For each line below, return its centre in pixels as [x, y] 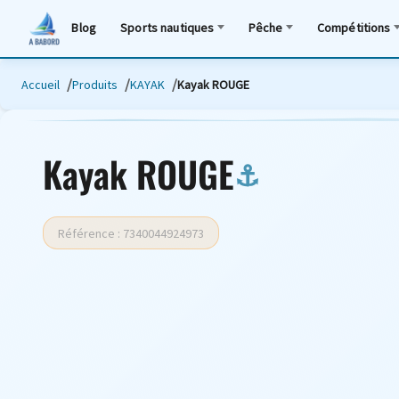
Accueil [41, 84]
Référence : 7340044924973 [131, 233]
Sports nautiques [167, 27]
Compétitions [354, 27]
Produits [95, 84]
